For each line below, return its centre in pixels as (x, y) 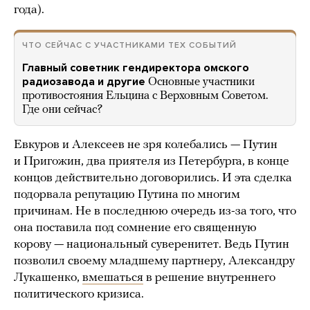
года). (29, 10)
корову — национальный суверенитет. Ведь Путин (152, 245)
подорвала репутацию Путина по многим (127, 195)
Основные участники (201, 82)
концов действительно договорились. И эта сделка (153, 179)
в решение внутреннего (209, 278)
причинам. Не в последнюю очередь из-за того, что (155, 212)
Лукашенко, (48, 278)
